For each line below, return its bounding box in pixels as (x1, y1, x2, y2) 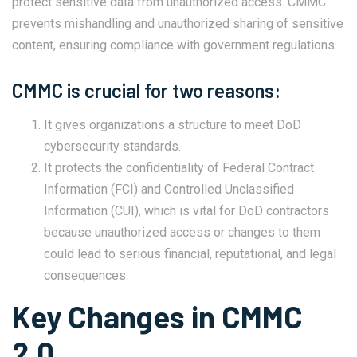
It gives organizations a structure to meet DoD (44, 116, 301, 132)
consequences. (44, 267, 128, 283)
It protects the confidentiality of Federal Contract (44, 159, 314, 175)
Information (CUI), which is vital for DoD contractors (44, 202, 329, 218)
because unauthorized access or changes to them (44, 224, 320, 240)
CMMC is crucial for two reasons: (12, 78, 284, 102)
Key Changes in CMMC (12, 297, 303, 335)
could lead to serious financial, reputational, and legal (44, 245, 336, 261)
